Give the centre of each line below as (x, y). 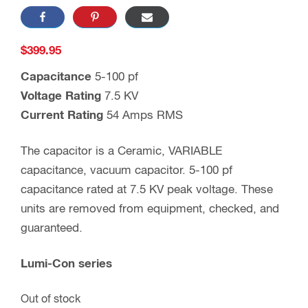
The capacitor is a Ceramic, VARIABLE (121, 152)
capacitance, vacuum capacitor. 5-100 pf (126, 171)
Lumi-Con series (66, 264)
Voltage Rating (61, 97)
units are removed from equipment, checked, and (150, 209)
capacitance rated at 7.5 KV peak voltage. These (147, 190)
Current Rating (62, 116)
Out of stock (51, 300)
